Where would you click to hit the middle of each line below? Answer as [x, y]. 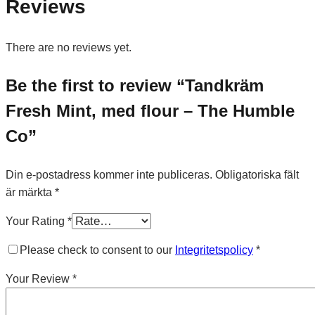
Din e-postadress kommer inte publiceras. [109, 174]
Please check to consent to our [97, 250]
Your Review [39, 278]
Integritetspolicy [214, 250]
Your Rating [37, 221]
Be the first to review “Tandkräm [135, 85]
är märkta [30, 192]
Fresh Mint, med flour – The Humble [150, 110]
